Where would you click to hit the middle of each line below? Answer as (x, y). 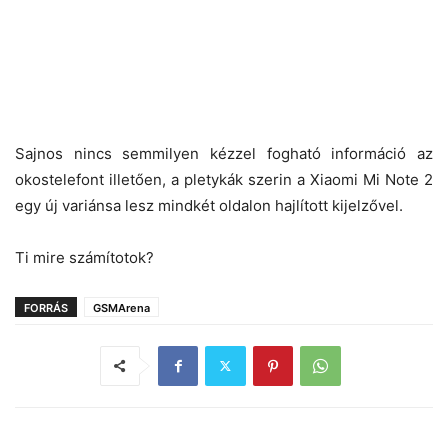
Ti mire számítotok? (84, 257)
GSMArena (121, 307)
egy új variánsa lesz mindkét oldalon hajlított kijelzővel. (209, 205)
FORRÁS (46, 307)
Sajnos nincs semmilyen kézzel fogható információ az (224, 153)
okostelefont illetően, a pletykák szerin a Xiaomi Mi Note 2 (224, 179)
